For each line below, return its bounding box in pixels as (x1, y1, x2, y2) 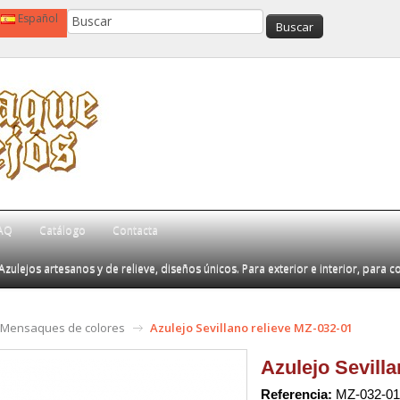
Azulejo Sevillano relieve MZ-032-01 (150, 320, 353, 336)
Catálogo (39, 221, 86, 237)
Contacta (112, 221, 158, 237)
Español (18, 11, 58, 26)
